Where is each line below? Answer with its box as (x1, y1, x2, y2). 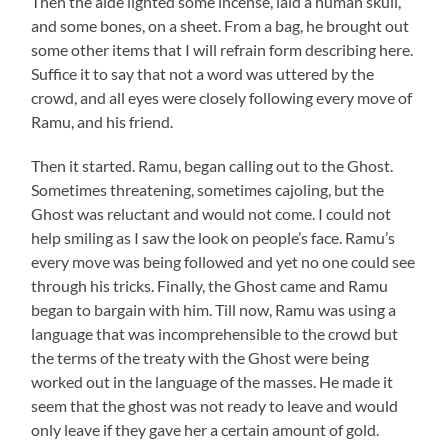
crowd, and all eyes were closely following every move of (31, 87, 413, 107)
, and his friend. (71, 111, 174, 131)
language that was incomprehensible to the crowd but (31, 323, 399, 343)
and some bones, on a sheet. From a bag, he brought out (31, 15, 410, 35)
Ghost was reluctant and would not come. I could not (31, 203, 392, 223)
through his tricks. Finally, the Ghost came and (31, 275, 349, 295)
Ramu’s (345, 227, 396, 247)
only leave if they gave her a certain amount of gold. (31, 419, 380, 439)
